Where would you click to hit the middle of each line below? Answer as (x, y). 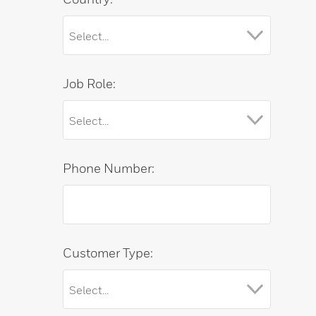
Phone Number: (108, 168)
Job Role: (89, 84)
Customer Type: (108, 253)
